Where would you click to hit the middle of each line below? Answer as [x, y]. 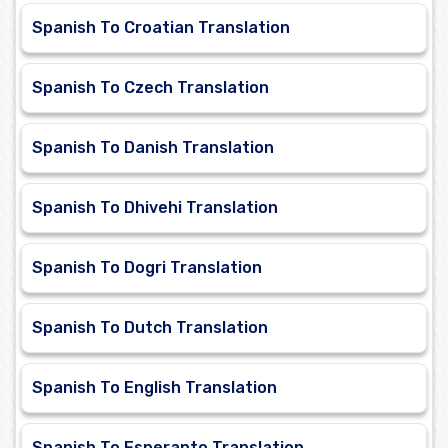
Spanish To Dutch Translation [150, 328]
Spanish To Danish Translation [153, 148]
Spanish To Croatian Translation [161, 28]
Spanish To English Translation [154, 388]
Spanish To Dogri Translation [147, 268]
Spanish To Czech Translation [150, 88]
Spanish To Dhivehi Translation [155, 208]
